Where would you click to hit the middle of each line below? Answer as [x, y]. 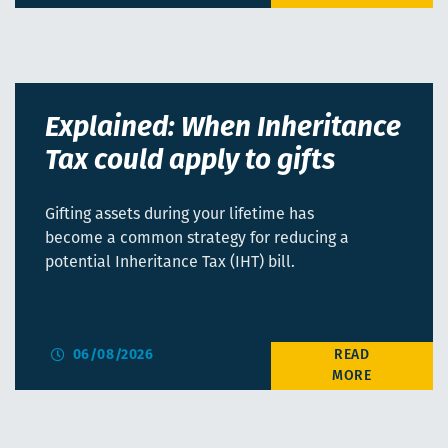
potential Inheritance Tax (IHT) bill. [170, 263]
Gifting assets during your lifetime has [179, 215]
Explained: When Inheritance [223, 129]
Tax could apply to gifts [190, 162]
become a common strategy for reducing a [197, 239]
